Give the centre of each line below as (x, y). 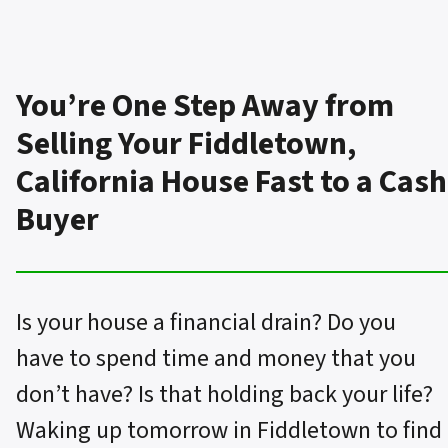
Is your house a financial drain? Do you (206, 322)
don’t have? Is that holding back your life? (224, 394)
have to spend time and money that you (216, 358)
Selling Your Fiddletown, (186, 143)
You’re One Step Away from (205, 105)
